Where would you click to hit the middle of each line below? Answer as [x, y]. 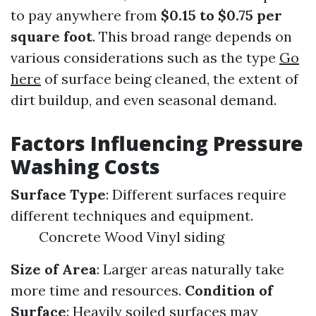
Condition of [229, 290]
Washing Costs [85, 166]
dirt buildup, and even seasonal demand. [144, 100]
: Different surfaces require [196, 194]
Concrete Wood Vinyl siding [132, 237]
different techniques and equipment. [132, 215]
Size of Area [54, 269]
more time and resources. [98, 290]
